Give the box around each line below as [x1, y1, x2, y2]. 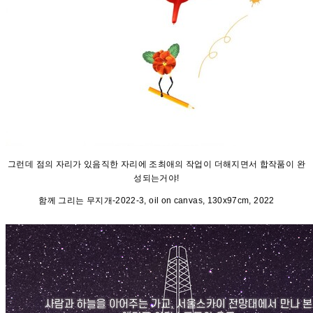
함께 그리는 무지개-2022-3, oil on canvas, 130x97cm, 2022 [38, 196, 275, 206]
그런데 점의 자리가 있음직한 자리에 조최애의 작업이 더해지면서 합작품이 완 [8, 159, 305, 170]
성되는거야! [133, 173, 180, 184]
